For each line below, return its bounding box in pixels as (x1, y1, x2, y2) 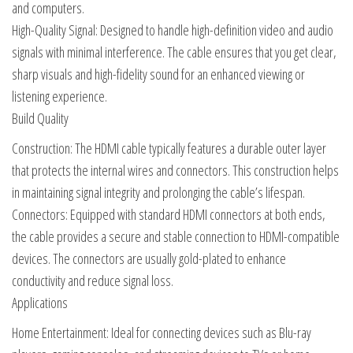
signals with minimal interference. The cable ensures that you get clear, (12, 43, 336, 61)
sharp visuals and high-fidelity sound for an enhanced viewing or (12, 65, 305, 84)
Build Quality (12, 109, 69, 128)
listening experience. (12, 87, 107, 106)
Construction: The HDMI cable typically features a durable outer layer (12, 139, 326, 158)
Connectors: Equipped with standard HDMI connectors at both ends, (12, 205, 325, 224)
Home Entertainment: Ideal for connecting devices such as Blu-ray (12, 323, 311, 342)
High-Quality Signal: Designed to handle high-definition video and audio (12, 20, 333, 39)
